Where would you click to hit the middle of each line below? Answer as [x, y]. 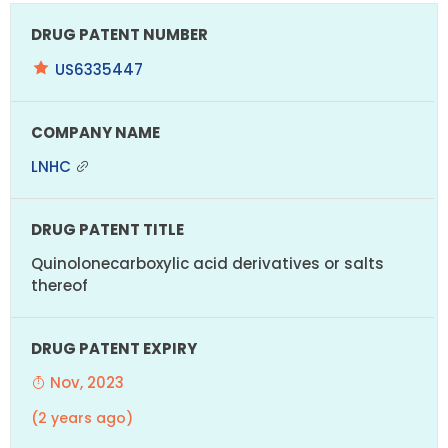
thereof [59, 285]
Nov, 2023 [85, 382]
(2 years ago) [82, 417]
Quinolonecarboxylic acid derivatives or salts [207, 263]
